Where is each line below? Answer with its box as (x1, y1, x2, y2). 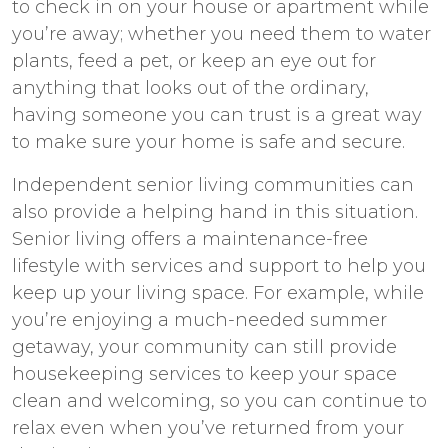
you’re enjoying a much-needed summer (12, 308, 387, 331)
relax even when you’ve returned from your (12, 416, 404, 439)
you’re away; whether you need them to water (12, 22, 431, 45)
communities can (249, 173, 414, 196)
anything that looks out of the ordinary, (12, 76, 369, 99)
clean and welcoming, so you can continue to (12, 389, 427, 412)
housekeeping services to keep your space (12, 362, 397, 385)
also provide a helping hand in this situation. (12, 200, 418, 223)
